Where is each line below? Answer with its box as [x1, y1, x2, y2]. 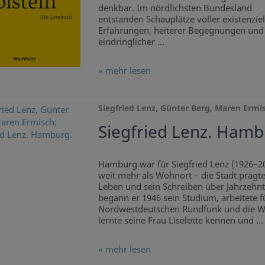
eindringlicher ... [98, 35, 164, 47]
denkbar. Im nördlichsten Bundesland [98, 1, 252, 14]
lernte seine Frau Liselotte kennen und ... [98, 214, 263, 226]
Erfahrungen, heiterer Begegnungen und [98, 24, 264, 36]
